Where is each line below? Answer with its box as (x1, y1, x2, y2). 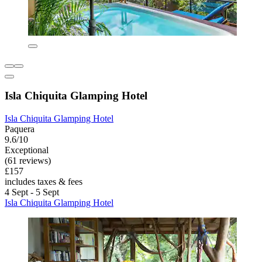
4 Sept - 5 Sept (5, 187, 59, 198)
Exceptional (5, 145, 49, 156)
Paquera (5, 124, 35, 135)
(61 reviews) (5, 156, 51, 166)
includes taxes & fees (5, 177, 82, 187)
